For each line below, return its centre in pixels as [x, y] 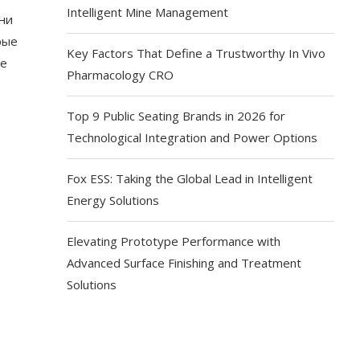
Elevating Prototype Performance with [174, 241]
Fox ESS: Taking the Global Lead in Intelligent [190, 178]
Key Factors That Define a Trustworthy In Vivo [196, 53]
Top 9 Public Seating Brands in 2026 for [176, 115]
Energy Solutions [113, 200]
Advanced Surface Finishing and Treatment [184, 262]
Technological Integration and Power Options [192, 137]
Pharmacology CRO [121, 74]
